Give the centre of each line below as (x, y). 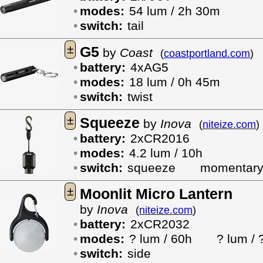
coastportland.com (207, 53)
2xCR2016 (160, 139)
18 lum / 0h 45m (174, 82)
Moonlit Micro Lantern (156, 194)
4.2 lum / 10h (166, 153)
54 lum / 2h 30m (174, 11)
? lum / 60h (173, 239)
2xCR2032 (160, 224)
